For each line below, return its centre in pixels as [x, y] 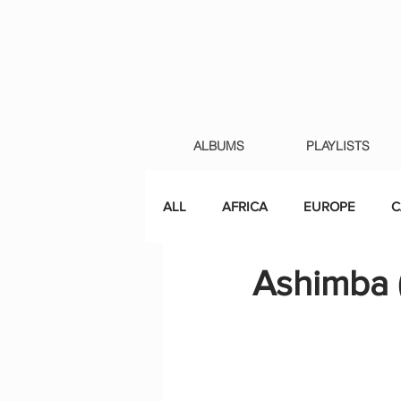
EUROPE [329, 206]
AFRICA [245, 206]
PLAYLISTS [338, 146]
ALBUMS [219, 146]
